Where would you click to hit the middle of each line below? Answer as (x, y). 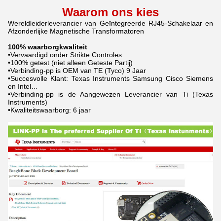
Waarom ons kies (110, 12)
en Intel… (23, 86)
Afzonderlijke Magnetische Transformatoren (76, 31)
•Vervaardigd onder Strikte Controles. (66, 55)
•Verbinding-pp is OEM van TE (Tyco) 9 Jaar (77, 71)
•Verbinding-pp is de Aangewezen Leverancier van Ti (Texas (110, 94)
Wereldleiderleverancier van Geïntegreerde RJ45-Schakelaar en (110, 23)
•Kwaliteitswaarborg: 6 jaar (49, 110)
